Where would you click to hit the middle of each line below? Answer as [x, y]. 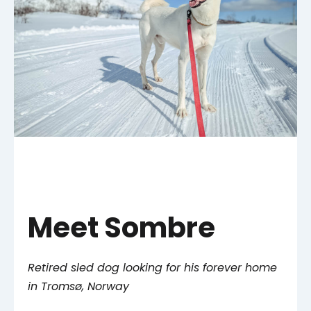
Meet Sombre [121, 228]
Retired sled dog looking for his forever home [152, 268]
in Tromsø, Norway [78, 287]
